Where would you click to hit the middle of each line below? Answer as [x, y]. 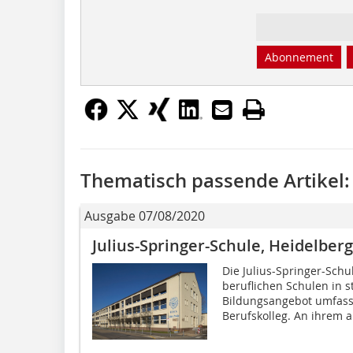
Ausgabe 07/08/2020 [145, 216]
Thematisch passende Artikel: [215, 180]
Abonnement [299, 57]
